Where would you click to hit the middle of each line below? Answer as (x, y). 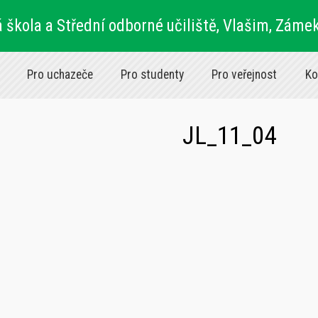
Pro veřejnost (245, 75)
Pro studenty (153, 75)
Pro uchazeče (60, 75)
